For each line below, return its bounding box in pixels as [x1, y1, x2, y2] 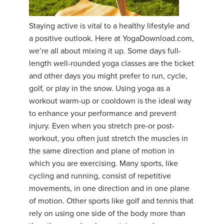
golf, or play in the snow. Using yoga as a [29, 83, 170, 94]
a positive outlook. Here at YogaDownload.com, [29, 33, 194, 44]
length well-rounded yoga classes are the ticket [29, 58, 194, 69]
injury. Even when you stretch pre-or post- [29, 121, 174, 131]
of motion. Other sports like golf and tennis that [29, 196, 193, 206]
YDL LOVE [10, 10, 43, 19]
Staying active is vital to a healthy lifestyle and [29, 21, 189, 31]
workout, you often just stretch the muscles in [29, 133, 188, 144]
